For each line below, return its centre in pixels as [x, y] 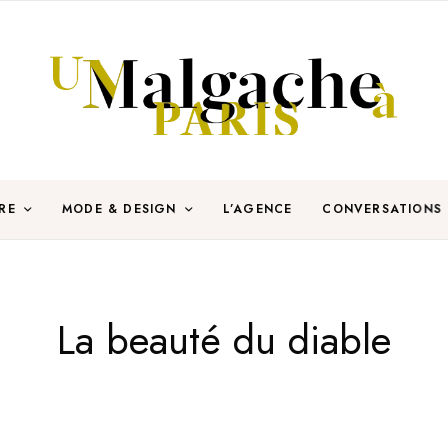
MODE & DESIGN [119, 209]
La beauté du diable [224, 339]
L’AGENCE [257, 209]
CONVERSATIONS [382, 209]
